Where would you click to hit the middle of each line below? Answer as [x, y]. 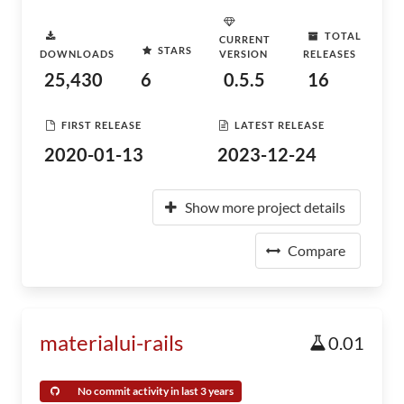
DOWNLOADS [77, 54]
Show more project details [265, 207]
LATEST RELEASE [280, 124]
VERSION [244, 54]
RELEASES [329, 54]
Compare [317, 250]
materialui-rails [111, 342]
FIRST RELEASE [101, 124]
